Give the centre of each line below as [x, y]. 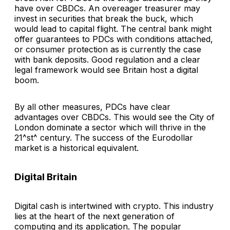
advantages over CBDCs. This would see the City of [114, 117]
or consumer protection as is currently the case [108, 50]
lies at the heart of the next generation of [94, 216]
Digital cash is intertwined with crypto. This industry [114, 206]
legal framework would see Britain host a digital [106, 70]
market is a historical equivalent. [76, 148]
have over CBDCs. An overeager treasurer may [107, 8]
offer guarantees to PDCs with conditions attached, [114, 39]
